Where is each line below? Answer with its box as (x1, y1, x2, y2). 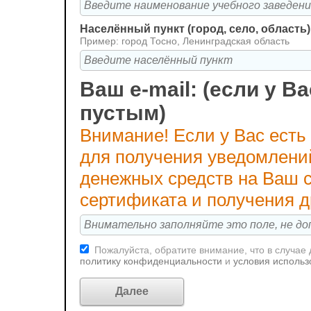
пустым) (80, 101, 166, 124)
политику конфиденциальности (80, 255, 225, 267)
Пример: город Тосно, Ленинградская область (80, 35, 289, 47)
